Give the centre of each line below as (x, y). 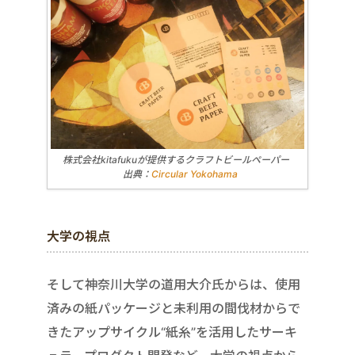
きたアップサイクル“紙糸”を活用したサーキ (172, 332)
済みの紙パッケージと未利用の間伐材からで (174, 308)
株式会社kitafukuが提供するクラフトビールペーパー (180, 159)
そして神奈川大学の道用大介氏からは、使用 (174, 284)
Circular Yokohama (195, 174)
